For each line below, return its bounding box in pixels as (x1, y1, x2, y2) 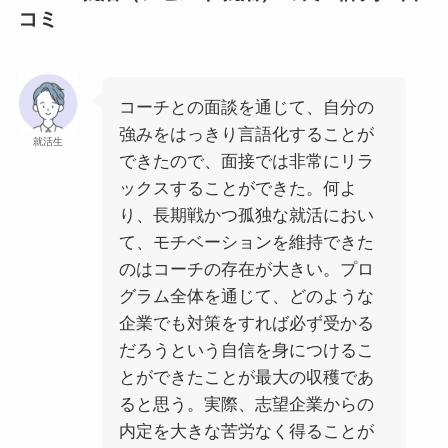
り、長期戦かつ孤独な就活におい (118, 205, 374, 225)
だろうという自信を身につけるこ (118, 340, 374, 360)
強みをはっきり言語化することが (118, 124, 374, 144)
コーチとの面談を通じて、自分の (118, 97, 374, 117)
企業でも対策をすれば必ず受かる (118, 313, 374, 333)
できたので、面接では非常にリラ (118, 151, 374, 171)
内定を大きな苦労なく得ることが (118, 421, 374, 441)
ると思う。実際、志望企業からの (118, 394, 374, 414)
